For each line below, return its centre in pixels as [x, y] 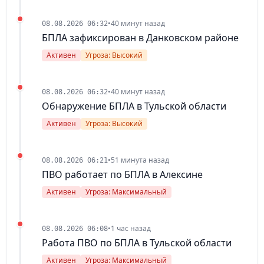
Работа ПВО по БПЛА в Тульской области [137, 243]
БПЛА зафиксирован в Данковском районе [140, 38]
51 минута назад [140, 160]
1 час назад [131, 229]
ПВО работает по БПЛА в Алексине [122, 175]
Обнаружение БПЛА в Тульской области [134, 106]
